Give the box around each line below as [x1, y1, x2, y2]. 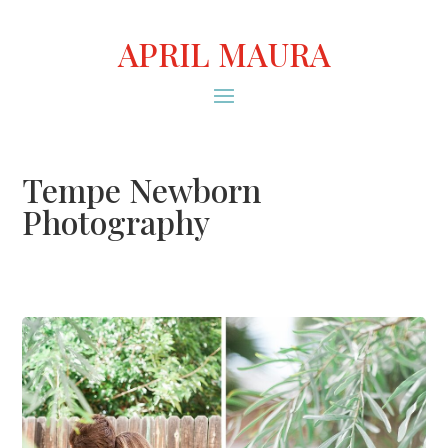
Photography [22, 200, 211, 244]
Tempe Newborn [22, 168, 262, 212]
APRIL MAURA [117, 32, 331, 75]
